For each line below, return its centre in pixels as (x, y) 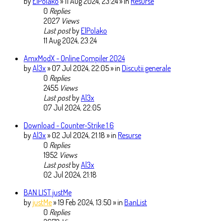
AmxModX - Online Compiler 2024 (74, 58)
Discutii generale (146, 68)
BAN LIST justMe (48, 193)
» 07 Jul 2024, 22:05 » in (85, 68)
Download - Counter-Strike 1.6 (69, 126)
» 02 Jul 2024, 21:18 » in (83, 135)
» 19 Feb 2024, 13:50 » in (89, 203)
